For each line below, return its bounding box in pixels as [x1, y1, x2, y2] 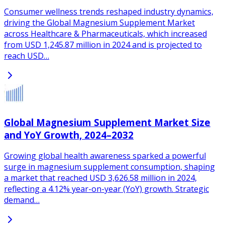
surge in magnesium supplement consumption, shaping [4, 161, 215, 173]
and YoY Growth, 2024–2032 [4, 128, 134, 141]
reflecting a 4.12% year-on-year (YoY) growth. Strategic [4, 183, 209, 195]
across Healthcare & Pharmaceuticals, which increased [4, 28, 207, 39]
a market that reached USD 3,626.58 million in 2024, [4, 172, 197, 184]
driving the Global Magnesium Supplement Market [4, 17, 195, 28]
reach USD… [4, 50, 49, 61]
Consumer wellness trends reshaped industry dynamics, [4, 6, 213, 17]
